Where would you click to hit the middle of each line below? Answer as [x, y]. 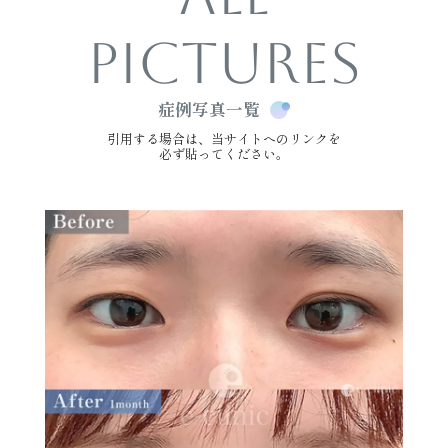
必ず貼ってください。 [224, 154]
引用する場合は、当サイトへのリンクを [224, 139]
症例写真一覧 [209, 109]
